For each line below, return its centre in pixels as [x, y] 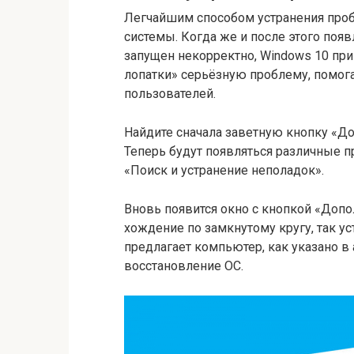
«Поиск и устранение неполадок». [224, 171]
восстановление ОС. [184, 266]
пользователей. [170, 94]
